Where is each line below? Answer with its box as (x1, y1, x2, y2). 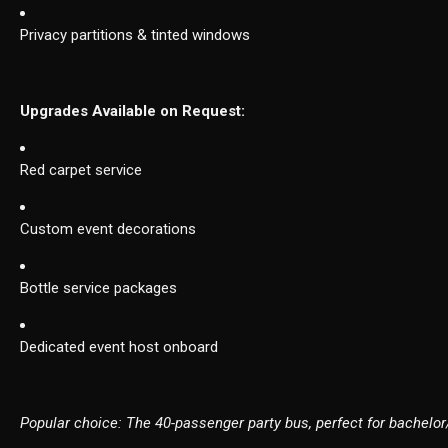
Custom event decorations (20, 220, 197, 239)
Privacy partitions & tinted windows (20, 26, 251, 45)
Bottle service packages (20, 279, 178, 298)
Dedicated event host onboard (20, 338, 219, 357)
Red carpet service (20, 161, 143, 180)
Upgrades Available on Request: (20, 102, 246, 121)
